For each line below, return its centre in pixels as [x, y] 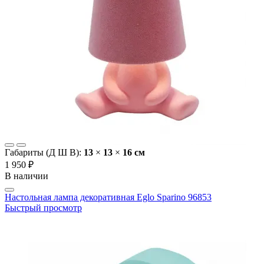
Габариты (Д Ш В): [44, 153]
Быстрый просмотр [43, 208]
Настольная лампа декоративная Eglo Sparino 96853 [108, 197]
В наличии [27, 176]
